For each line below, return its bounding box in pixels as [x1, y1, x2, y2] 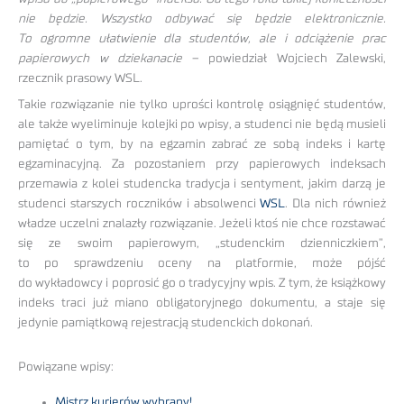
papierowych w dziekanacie [18, 51, 182, 65]
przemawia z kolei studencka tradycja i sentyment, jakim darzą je [18, 177, 386, 190]
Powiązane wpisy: [18, 361, 114, 374]
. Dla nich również [285, 197, 386, 210]
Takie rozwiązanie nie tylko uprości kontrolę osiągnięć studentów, [18, 97, 386, 111]
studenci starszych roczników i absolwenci [18, 197, 261, 210]
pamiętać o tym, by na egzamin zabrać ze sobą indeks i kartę [18, 137, 386, 151]
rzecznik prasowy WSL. [18, 71, 142, 85]
